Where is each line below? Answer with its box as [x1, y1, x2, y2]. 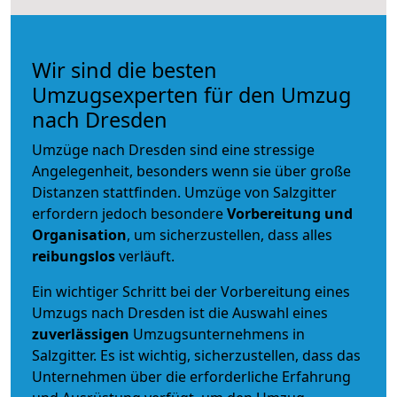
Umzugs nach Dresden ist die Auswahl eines [32, 302, 328, 323]
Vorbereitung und [227, 203, 353, 223]
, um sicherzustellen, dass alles [127, 224, 332, 245]
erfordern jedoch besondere [32, 203, 227, 223]
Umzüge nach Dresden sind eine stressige [32, 139, 315, 160]
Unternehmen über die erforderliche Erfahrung [32, 366, 351, 386]
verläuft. [115, 245, 175, 266]
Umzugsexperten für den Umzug [32, 80, 351, 109]
